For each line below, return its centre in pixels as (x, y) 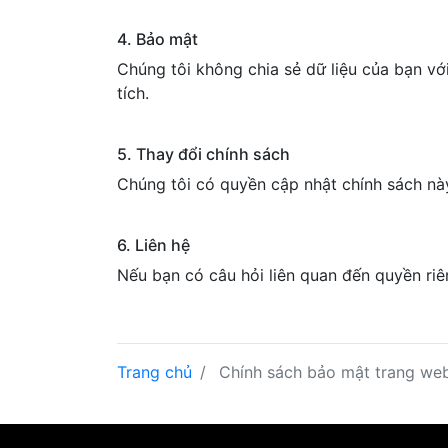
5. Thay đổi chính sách (203, 154)
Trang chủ (154, 372)
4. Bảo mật (157, 39)
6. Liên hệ (153, 245)
